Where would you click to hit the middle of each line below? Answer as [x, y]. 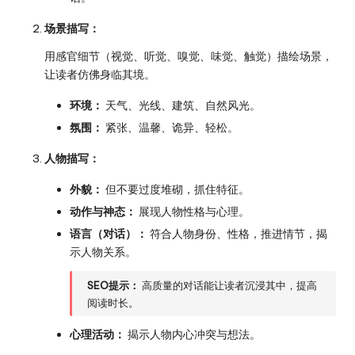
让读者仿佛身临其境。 [100, 74]
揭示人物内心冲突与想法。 [193, 335]
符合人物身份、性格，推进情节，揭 [237, 234]
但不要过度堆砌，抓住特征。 [176, 190]
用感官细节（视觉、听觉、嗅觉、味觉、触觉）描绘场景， [189, 56]
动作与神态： [103, 212]
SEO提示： [114, 285]
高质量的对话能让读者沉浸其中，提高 [229, 285]
